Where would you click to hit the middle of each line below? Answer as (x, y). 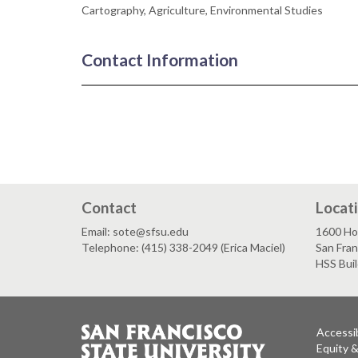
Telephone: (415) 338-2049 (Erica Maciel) (183, 247)
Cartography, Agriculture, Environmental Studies (202, 10)
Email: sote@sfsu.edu (135, 231)
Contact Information (160, 60)
